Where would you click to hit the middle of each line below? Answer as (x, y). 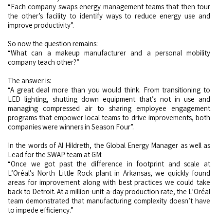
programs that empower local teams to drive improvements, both (109, 118)
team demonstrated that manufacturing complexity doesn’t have (109, 201)
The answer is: (29, 81)
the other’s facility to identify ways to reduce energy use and (109, 16)
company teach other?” (44, 62)
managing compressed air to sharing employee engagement (109, 109)
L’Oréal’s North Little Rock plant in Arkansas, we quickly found (109, 173)
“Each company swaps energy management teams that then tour (109, 7)
